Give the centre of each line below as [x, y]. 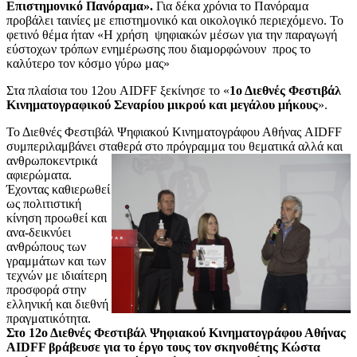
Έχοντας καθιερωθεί [58, 190]
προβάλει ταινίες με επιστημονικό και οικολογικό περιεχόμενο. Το [175, 21]
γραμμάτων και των [56, 261]
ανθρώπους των [46, 247]
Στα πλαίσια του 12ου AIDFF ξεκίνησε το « [118, 91]
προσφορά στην [46, 290]
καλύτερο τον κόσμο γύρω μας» [88, 64]
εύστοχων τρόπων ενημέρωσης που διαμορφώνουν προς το [159, 49]
